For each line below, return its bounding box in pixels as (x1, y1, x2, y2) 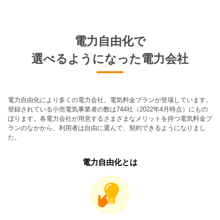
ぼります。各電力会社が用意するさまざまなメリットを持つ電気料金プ (8, 114, 212, 122)
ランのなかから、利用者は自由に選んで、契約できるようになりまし (8, 124, 206, 132)
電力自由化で (74, 34, 146, 48)
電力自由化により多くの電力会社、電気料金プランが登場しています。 (8, 96, 212, 104)
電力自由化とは (82, 158, 137, 166)
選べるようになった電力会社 (31, 52, 189, 65)
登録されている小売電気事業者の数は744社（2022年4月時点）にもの (8, 105, 208, 113)
